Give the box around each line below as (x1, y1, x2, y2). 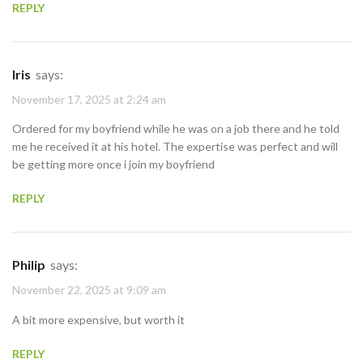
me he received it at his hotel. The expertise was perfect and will (12, 139, 338, 154)
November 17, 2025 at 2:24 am (12, 92, 166, 107)
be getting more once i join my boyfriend (12, 157, 215, 172)
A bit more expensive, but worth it (12, 312, 185, 327)
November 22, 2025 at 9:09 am (12, 283, 166, 297)
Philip (20, 257, 45, 273)
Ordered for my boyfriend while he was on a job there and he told (12, 122, 340, 136)
